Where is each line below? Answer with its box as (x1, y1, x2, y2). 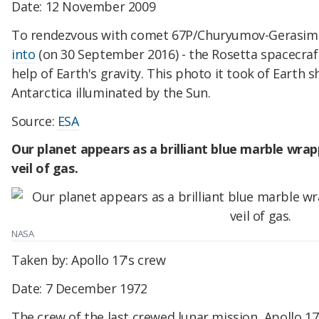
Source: (11, 112, 58, 130)
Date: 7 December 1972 (11, 279, 147, 297)
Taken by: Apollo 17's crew (11, 251, 166, 269)
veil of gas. (11, 159, 78, 177)
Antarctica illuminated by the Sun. (11, 83, 217, 101)
